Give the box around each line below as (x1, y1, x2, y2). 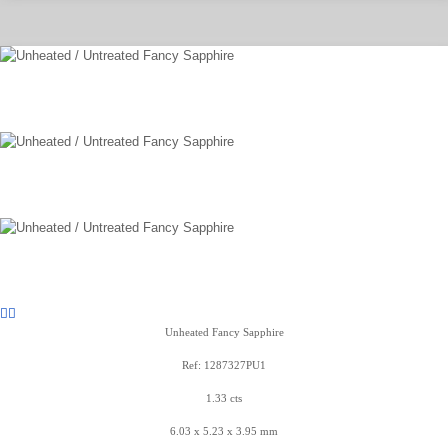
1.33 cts (206, 392, 242, 404)
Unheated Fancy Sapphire (164, 326, 284, 338)
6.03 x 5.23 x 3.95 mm (170, 425, 278, 437)
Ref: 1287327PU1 (182, 359, 266, 371)
